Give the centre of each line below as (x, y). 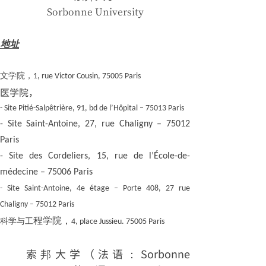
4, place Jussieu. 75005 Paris (118, 222)
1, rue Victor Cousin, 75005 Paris (87, 76)
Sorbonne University (95, 12)
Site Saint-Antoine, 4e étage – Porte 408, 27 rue (99, 189)
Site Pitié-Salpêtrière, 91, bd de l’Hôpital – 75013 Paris (94, 108)
